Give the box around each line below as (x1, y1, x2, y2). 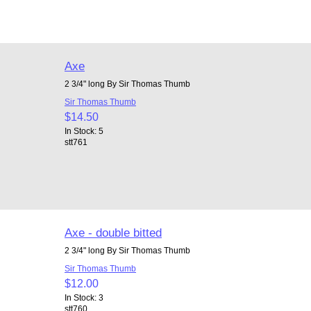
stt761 (64, 137, 87, 146)
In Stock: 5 (64, 126, 103, 135)
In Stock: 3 (64, 292, 103, 302)
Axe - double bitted (64, 225, 162, 239)
